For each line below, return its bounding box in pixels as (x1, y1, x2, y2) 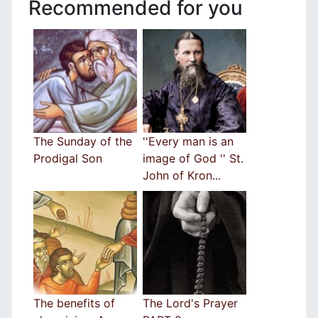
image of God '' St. (143, 151, 243, 166)
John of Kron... (143, 168, 221, 183)
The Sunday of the (33, 134, 132, 149)
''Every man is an (143, 134, 234, 149)
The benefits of (33, 296, 115, 311)
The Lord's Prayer (143, 296, 238, 311)
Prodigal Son (33, 151, 102, 166)
